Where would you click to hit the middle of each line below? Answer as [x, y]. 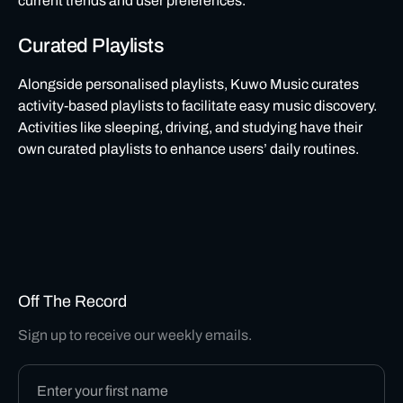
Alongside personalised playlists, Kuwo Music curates [188, 84]
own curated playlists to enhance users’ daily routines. [188, 149]
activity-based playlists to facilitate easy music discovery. [197, 106]
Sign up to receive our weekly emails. [135, 335]
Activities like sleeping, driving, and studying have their [190, 127]
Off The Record [72, 301]
